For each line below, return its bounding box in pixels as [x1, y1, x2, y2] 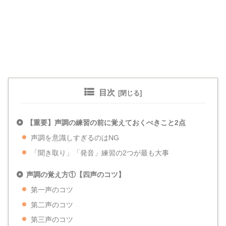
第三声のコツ [30, 216, 73, 224]
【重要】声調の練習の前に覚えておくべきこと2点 [26, 119, 186, 127]
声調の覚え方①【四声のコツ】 [26, 170, 125, 179]
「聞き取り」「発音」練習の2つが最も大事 [30, 149, 169, 157]
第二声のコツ [30, 201, 73, 209]
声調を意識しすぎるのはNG [30, 134, 119, 142]
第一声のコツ [30, 186, 73, 194]
